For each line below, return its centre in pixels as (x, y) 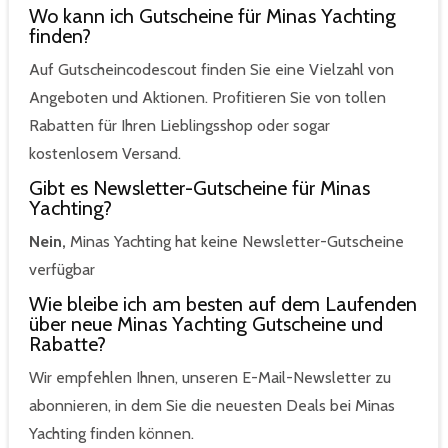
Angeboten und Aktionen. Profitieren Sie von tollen (207, 98)
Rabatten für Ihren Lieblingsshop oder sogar (179, 126)
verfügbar (62, 270)
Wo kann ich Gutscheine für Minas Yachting (212, 16)
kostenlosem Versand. (105, 154)
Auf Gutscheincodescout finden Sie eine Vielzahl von (211, 70)
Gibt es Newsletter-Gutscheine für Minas (199, 188)
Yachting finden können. (111, 434)
